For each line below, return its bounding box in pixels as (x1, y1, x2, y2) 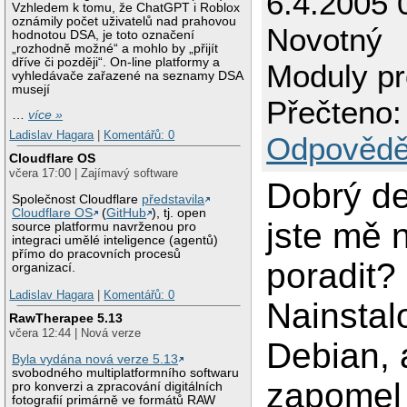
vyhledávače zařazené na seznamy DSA (12, 68, 243, 83)
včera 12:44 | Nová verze (9, 326, 142, 341)
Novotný (266, 21, 383, 57)
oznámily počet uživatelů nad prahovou (12, 14, 237, 28)
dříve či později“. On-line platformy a (12, 55, 221, 69)
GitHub (106, 206, 147, 221)
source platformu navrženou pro (12, 220, 197, 234)
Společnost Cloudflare (12, 193, 143, 207)
